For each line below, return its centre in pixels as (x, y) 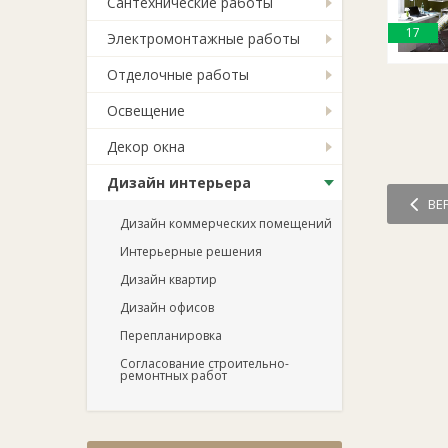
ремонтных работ (173, 375)
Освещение (146, 110)
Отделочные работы (178, 74)
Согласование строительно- (204, 363)
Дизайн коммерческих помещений (226, 223)
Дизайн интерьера (179, 182)
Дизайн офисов (167, 307)
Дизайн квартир (168, 279)
